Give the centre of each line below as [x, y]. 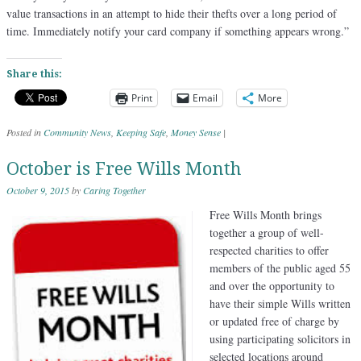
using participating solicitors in [280, 338]
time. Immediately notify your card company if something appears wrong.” [178, 31]
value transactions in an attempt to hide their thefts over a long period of [172, 13]
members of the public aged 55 [280, 268]
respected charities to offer [269, 250]
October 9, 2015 [38, 190]
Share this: [34, 74]
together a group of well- [267, 232]
